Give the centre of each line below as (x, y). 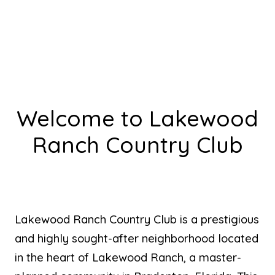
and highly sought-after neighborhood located (137, 238)
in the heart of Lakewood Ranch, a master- (128, 257)
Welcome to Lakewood (137, 118)
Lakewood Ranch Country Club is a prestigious (137, 219)
